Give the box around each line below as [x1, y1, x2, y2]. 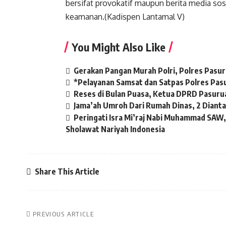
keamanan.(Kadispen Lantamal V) [66, 12, 187, 22]
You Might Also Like [72, 40, 165, 54]
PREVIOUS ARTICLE [33, 209, 94, 218]
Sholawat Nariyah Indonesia [66, 124, 165, 134]
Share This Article [35, 166, 99, 177]
